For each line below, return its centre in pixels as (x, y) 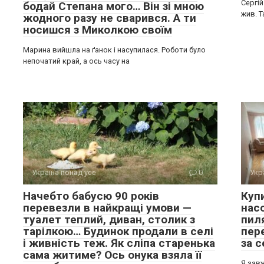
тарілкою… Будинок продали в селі (118, 231)
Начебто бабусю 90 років (91, 196)
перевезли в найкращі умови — (107, 208)
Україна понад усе (64, 172)
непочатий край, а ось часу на (76, 61)
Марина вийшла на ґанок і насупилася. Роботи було (114, 50)
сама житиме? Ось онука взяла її (112, 255)
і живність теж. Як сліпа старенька (119, 243)
